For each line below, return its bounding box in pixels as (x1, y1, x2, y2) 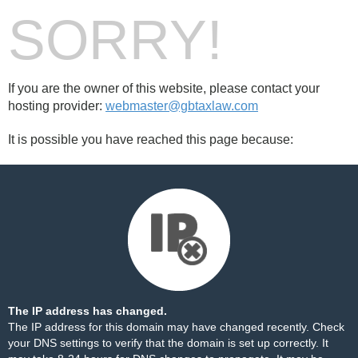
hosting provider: (8, 99, 105, 113)
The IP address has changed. (8, 304, 167, 317)
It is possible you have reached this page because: (8, 133, 293, 146)
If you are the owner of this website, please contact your (8, 82, 320, 95)
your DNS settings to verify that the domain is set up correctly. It (8, 336, 328, 349)
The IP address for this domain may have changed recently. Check (8, 320, 344, 333)
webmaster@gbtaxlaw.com (105, 99, 258, 113)
